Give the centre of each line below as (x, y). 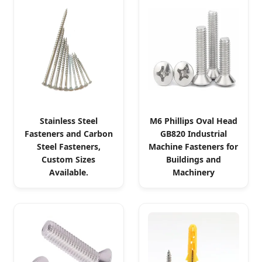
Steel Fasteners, (68, 147)
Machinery (193, 173)
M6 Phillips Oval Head (193, 121)
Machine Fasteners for (194, 147)
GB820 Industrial (193, 134)
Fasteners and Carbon (68, 134)
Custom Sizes (69, 160)
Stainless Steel (68, 121)
